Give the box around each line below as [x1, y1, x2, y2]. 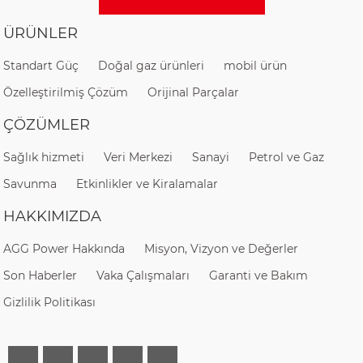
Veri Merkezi [104, 149, 173, 164]
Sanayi [192, 149, 230, 164]
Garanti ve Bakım [209, 267, 309, 283]
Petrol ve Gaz [249, 149, 325, 164]
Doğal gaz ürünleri [98, 58, 205, 73]
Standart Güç [3, 58, 79, 73]
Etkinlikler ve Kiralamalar [76, 176, 219, 191]
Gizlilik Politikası [3, 294, 96, 310]
